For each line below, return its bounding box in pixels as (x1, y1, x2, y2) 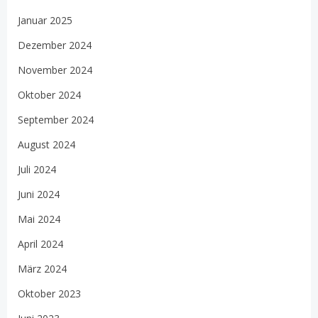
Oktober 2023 (18, 286, 81, 300)
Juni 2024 (18, 187, 60, 201)
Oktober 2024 (18, 87, 81, 102)
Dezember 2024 (18, 38, 92, 52)
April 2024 (18, 236, 63, 251)
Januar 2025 (18, 13, 72, 27)
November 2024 (18, 62, 92, 77)
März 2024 (18, 261, 67, 275)
